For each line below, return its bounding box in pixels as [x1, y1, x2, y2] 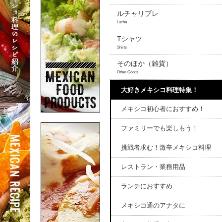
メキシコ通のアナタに [121, 202, 185, 209]
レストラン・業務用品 [121, 163, 185, 170]
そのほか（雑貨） [117, 59, 172, 68]
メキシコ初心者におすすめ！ [121, 105, 205, 112]
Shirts [117, 44, 127, 50]
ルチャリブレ [117, 9, 159, 17]
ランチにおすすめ [121, 182, 172, 190]
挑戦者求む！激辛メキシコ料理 [121, 144, 211, 151]
